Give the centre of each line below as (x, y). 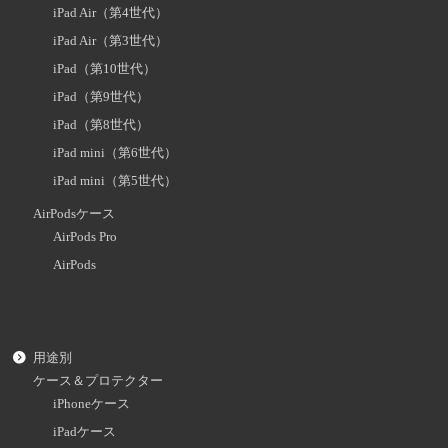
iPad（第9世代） (101, 97)
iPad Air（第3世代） (111, 41)
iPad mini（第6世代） (115, 153)
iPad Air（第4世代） (111, 13)
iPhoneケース (92, 404)
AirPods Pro (85, 237)
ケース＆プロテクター (98, 381)
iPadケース (85, 432)
